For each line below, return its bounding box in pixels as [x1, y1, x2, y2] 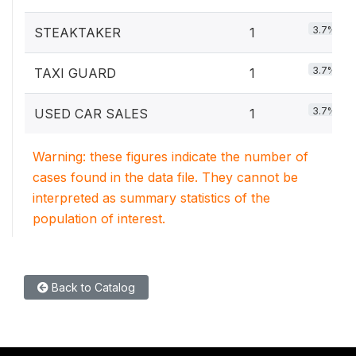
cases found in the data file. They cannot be [33, 169, 298, 185]
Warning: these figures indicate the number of [33, 149, 308, 164]
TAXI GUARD [34, 65, 116, 81]
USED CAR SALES [34, 106, 148, 122]
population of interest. [33, 211, 165, 226]
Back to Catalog [48, 281, 135, 294]
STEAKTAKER [34, 25, 121, 41]
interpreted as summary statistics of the [33, 190, 270, 206]
